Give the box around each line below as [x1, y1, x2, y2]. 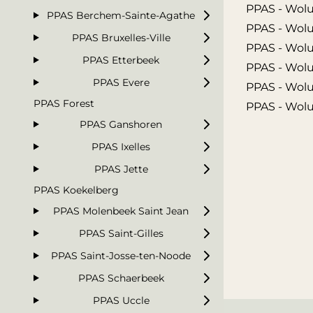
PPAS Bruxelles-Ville [71, 31, 170, 44]
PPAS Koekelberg [34, 183, 119, 196]
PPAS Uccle [92, 293, 150, 307]
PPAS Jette [94, 162, 148, 175]
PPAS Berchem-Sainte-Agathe [47, 8, 196, 22]
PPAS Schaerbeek [78, 271, 164, 284]
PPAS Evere [92, 75, 150, 89]
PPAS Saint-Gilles [78, 226, 163, 240]
